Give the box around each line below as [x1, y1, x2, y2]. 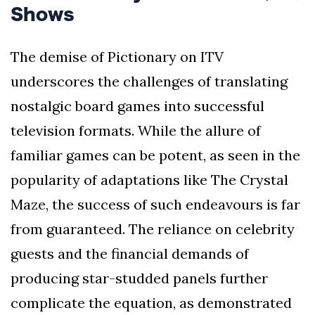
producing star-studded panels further [11, 269, 268, 287]
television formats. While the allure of [11, 121, 261, 139]
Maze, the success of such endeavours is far [11, 195, 300, 213]
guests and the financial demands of [11, 244, 249, 262]
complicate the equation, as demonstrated [11, 293, 292, 311]
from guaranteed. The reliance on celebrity [11, 219, 295, 238]
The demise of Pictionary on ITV [11, 47, 224, 65]
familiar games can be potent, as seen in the [11, 146, 300, 164]
